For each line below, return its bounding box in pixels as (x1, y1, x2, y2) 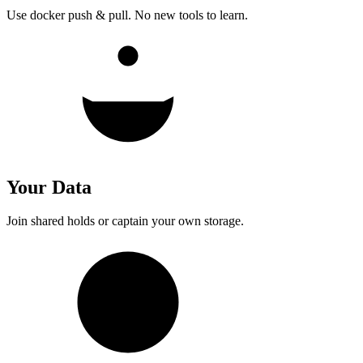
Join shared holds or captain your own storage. (6, 214, 244, 228)
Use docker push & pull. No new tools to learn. (6, 7, 248, 22)
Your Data (6, 176, 92, 198)
